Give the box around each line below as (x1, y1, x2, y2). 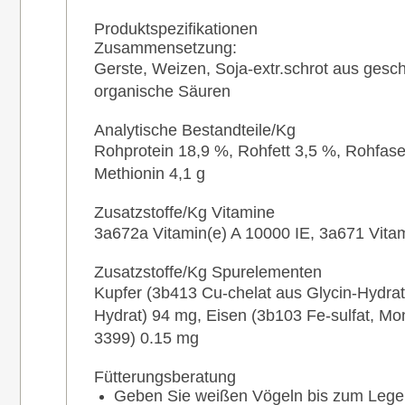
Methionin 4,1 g (94, 164, 205, 183)
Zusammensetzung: (94, 38, 237, 57)
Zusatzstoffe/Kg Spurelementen (94, 262, 322, 281)
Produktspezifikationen (94, 19, 258, 38)
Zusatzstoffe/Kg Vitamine (94, 202, 275, 221)
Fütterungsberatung (94, 367, 236, 386)
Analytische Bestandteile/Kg (94, 120, 296, 139)
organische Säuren (94, 81, 231, 100)
